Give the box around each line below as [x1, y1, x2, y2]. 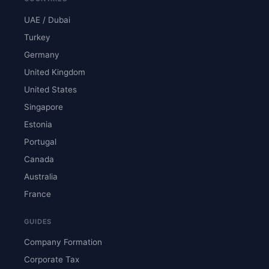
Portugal [24, 136, 56, 147]
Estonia [24, 119, 52, 129]
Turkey [24, 32, 50, 42]
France [24, 189, 51, 199]
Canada [24, 154, 54, 164]
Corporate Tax [24, 255, 79, 265]
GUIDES [24, 217, 52, 226]
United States [24, 84, 77, 94]
